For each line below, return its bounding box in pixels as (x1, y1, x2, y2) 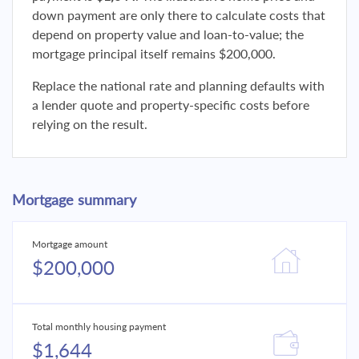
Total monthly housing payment (32, 321, 166, 333)
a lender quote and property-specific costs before (32, 97, 309, 112)
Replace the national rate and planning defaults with (32, 78, 325, 93)
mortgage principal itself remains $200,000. (32, 46, 276, 61)
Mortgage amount (32, 238, 107, 250)
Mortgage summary (12, 191, 136, 208)
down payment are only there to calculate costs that (32, 7, 325, 22)
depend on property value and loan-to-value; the (32, 26, 304, 42)
